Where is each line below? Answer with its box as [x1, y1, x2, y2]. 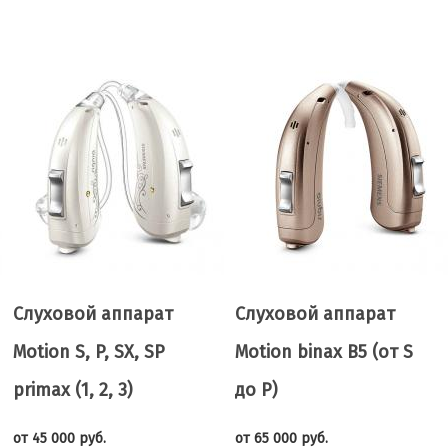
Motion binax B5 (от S [235, 341, 413, 363]
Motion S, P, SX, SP [12, 341, 165, 363]
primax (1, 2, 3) [12, 379, 133, 401]
